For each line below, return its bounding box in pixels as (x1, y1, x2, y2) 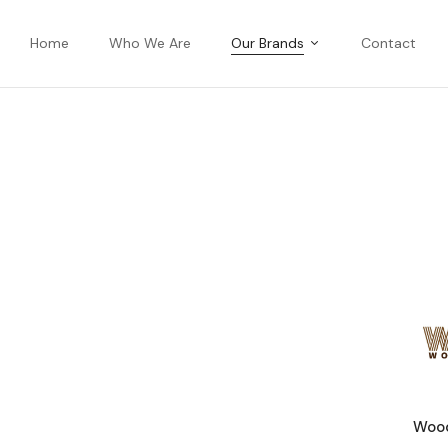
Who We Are (109, 33, 191, 52)
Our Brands (231, 33, 304, 52)
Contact (361, 33, 416, 52)
